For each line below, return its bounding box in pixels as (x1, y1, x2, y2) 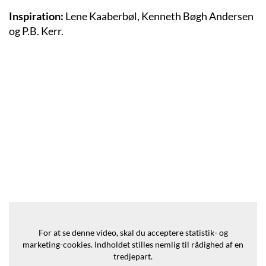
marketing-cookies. (23, 239, 93, 249)
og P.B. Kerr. (9, 24, 64, 37)
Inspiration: (9, 9, 65, 23)
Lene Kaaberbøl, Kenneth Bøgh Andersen (65, 9, 254, 23)
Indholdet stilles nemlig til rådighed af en (93, 239, 243, 249)
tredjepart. (113, 251, 153, 261)
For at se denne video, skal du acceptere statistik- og (38, 227, 228, 237)
